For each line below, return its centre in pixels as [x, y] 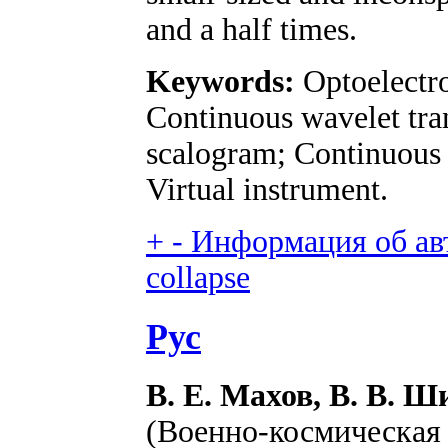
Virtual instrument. [267, 189]
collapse [198, 277]
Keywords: [220, 81]
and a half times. [251, 29]
